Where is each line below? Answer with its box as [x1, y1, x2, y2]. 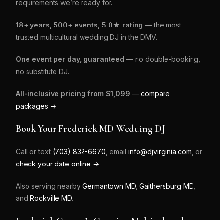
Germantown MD [82, 182, 136, 190]
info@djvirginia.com [128, 147, 192, 156]
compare [141, 89, 170, 98]
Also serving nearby [16, 182, 83, 190]
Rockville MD [30, 194, 72, 202]
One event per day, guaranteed [16, 55, 125, 63]
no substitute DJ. [16, 67, 70, 76]
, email [106, 147, 129, 156]
